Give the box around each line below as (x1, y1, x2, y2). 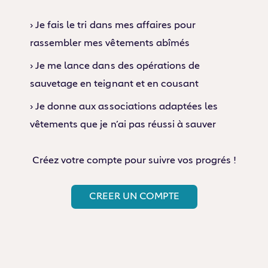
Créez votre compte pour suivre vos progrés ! (32, 156, 236, 166)
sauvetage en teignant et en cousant (30, 80, 199, 90)
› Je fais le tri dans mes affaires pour (30, 21, 196, 31)
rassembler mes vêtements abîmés (30, 39, 190, 49)
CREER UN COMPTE (89, 191, 179, 202)
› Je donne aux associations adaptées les (30, 102, 218, 112)
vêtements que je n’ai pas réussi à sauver (30, 120, 217, 130)
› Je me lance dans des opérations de (30, 62, 200, 72)
